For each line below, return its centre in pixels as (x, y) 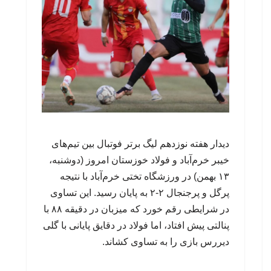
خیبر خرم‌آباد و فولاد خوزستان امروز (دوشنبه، (139, 160)
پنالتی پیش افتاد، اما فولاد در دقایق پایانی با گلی (136, 225)
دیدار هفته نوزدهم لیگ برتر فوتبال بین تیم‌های (140, 143)
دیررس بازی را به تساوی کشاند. (166, 241)
